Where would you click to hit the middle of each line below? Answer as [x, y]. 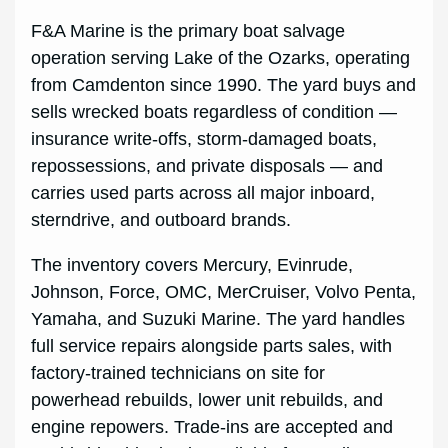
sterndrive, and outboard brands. [161, 220]
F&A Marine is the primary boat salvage [188, 31]
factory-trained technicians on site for [178, 373]
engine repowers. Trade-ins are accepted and [212, 427]
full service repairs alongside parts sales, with [212, 346]
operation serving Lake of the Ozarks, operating [221, 58]
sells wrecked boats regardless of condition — [214, 112]
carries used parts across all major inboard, [203, 193]
